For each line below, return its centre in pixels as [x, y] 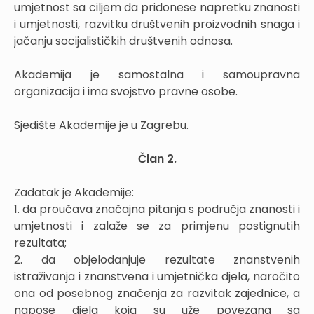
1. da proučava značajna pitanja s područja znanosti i [157, 209]
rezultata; [40, 243]
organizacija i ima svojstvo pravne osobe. [126, 91]
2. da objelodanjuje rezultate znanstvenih [157, 260]
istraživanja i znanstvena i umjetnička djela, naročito [157, 277]
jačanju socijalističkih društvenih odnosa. [123, 41]
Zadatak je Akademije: [74, 192]
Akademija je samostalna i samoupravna [157, 75]
